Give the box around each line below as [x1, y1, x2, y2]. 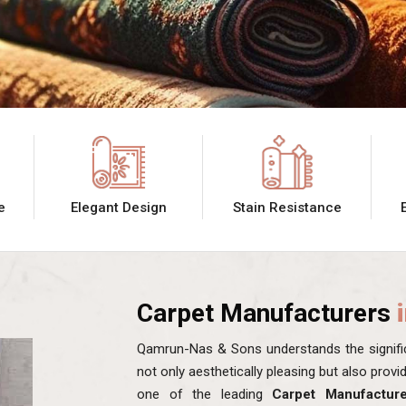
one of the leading [137, 385, 272, 402]
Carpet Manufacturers [137, 297, 397, 328]
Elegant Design [70, 198, 167, 216]
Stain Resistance [232, 198, 342, 216]
